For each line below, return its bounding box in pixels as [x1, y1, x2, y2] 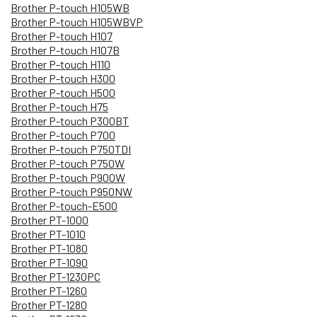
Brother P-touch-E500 [11, 198, 117, 212]
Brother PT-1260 [11, 283, 87, 297]
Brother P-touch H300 [11, 71, 115, 85]
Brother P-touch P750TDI [11, 142, 131, 156]
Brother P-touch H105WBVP [11, 14, 143, 28]
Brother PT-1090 [11, 255, 88, 269]
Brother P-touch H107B [11, 42, 120, 57]
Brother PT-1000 [11, 212, 88, 226]
